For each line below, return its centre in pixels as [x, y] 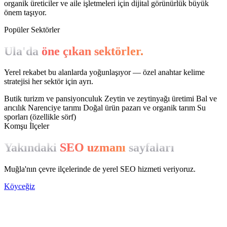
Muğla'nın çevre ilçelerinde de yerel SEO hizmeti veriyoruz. [100, 169]
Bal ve [206, 99]
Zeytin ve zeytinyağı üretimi [150, 99]
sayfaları [150, 148]
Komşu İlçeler [27, 126]
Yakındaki [32, 148]
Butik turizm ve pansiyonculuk [54, 99]
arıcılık [16, 108]
